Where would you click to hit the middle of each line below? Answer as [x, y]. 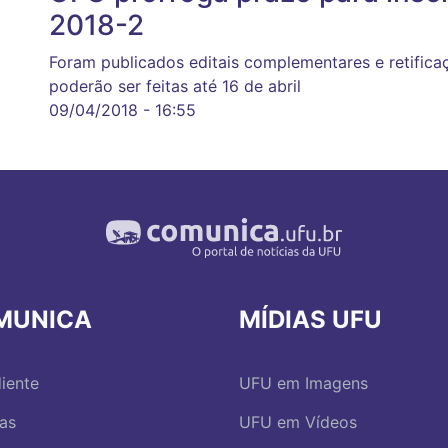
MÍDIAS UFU [310, 319]
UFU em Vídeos [298, 422]
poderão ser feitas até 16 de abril [175, 85]
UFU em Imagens [303, 383]
